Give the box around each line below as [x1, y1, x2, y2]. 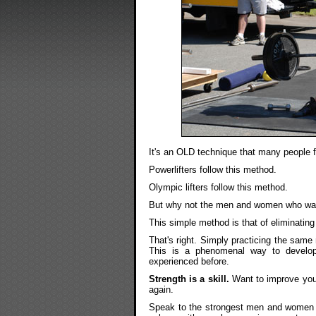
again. [149, 284, 174, 295]
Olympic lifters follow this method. [149, 181, 288, 193]
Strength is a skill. [149, 273, 229, 284]
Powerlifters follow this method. [149, 164, 276, 175]
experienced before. [149, 255, 229, 267]
